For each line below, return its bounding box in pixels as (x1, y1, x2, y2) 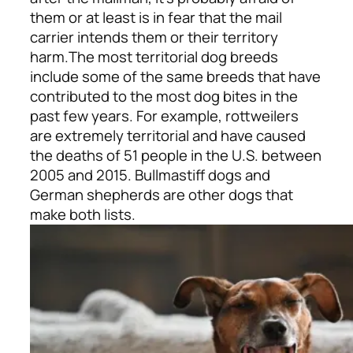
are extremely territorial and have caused (30, 125, 306, 147)
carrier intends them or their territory (30, 27, 278, 48)
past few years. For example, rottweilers (30, 106, 299, 127)
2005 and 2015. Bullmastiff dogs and (30, 165, 270, 186)
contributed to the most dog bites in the (30, 86, 298, 107)
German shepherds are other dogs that (30, 184, 293, 206)
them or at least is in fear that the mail (30, 7, 282, 28)
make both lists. (30, 204, 136, 225)
